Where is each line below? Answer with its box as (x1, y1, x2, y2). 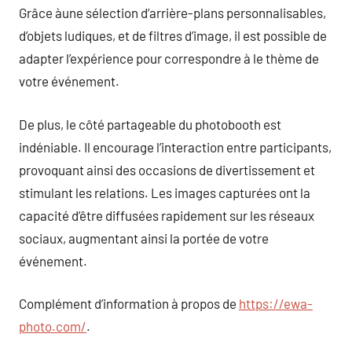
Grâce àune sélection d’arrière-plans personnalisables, (19, 5, 326, 20)
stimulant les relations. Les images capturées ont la (19, 184, 310, 200)
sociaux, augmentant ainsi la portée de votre (19, 229, 269, 246)
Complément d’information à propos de (19, 295, 239, 311)
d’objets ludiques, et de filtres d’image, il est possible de (19, 27, 327, 43)
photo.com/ (19, 318, 86, 334)
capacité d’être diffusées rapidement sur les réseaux (19, 207, 314, 223)
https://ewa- (239, 295, 313, 311)
